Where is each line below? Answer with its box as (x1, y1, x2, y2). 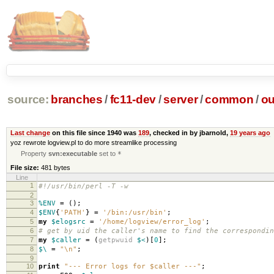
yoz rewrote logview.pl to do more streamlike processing (10, 138, 177, 146)
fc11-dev (109, 93, 157, 106)
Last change (10, 128, 50, 136)
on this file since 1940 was (50, 128, 138, 136)
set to (97, 149, 118, 157)
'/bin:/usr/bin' (103, 208, 167, 217)
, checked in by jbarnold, (149, 128, 230, 136)
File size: (10, 163, 39, 171)
